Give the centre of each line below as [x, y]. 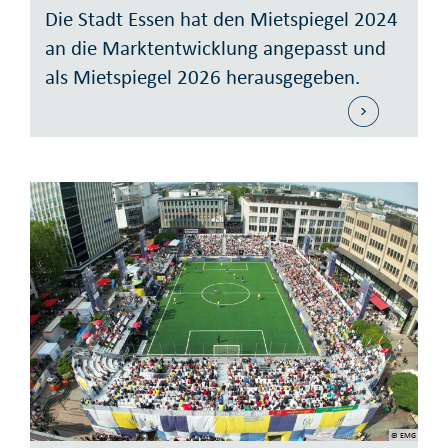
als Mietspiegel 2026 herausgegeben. [202, 77]
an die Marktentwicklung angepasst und [215, 48]
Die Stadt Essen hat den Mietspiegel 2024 [221, 19]
